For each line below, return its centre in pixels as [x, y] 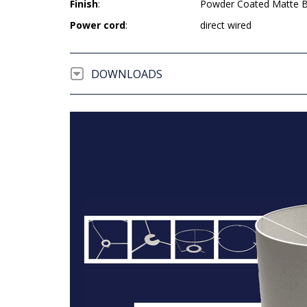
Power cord [98, 25]
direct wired [226, 25]
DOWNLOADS [127, 74]
